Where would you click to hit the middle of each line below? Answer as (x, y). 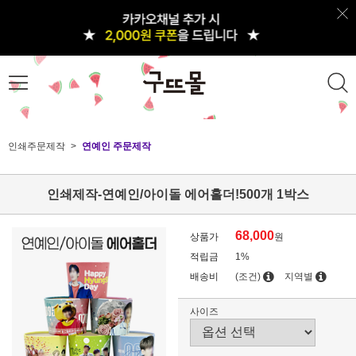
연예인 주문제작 (116, 146)
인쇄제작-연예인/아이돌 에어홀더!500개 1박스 (178, 194)
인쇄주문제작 (37, 146)
